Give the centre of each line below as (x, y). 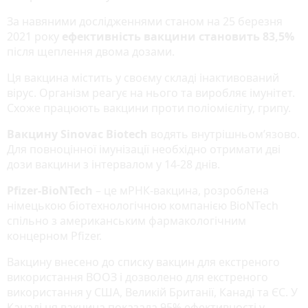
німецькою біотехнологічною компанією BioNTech (143, 205)
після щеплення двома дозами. (91, 51)
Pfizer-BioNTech (51, 190)
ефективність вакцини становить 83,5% (178, 36)
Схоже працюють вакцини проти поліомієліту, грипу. (149, 108)
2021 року (34, 36)
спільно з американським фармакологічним (126, 220)
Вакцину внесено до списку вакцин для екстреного (143, 262)
